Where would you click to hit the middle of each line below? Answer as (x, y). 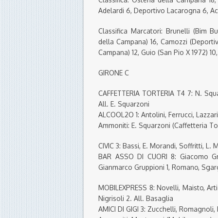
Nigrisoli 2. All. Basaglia (136, 199)
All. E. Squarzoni (124, 104)
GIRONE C (114, 73)
